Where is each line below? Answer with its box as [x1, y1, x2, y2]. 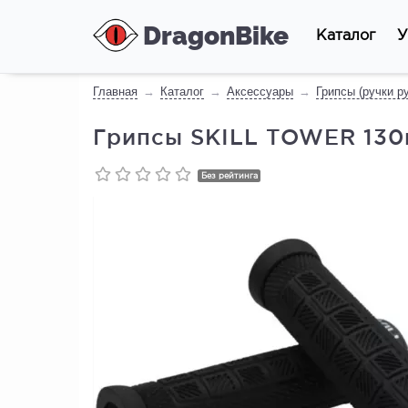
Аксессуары [227, 85, 293, 98]
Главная [93, 85, 138, 98]
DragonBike [143, 21, 289, 51]
